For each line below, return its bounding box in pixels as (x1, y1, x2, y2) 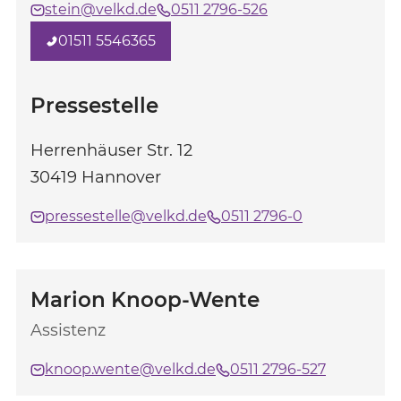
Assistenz (30, 320, 106, 340)
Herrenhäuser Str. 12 (30, 141, 192, 160)
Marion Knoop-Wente (30, 287, 260, 312)
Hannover (81, 167, 161, 187)
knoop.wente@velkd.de (45, 361, 216, 378)
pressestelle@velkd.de (45, 208, 207, 225)
